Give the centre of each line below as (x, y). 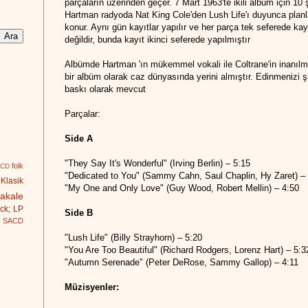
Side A (79, 139)
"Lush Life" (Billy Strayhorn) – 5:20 (133, 238)
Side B (79, 213)
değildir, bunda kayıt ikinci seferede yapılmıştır (157, 40)
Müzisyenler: (92, 287)
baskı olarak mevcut (105, 89)
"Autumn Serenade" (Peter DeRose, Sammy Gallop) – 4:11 (181, 263)
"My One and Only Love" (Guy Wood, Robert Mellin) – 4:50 (182, 188)
